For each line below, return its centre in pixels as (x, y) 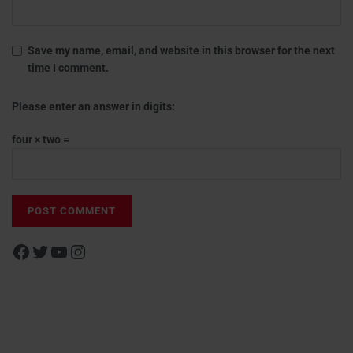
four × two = (41, 139)
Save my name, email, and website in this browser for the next (181, 50)
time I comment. (68, 67)
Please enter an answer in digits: (93, 106)
